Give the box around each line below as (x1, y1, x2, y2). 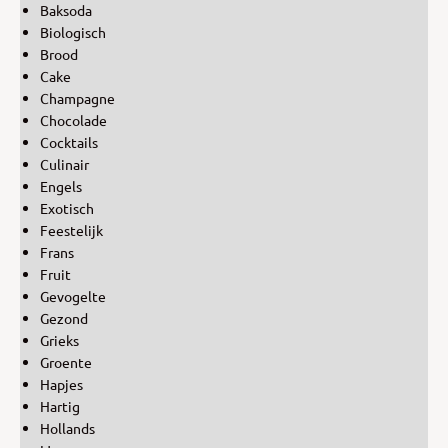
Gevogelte (40, 286, 106, 305)
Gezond (40, 308, 88, 327)
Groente (40, 352, 92, 371)
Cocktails (40, 132, 98, 151)
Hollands (40, 418, 95, 437)
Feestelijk (40, 220, 103, 239)
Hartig (40, 396, 80, 415)
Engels (40, 176, 82, 195)
